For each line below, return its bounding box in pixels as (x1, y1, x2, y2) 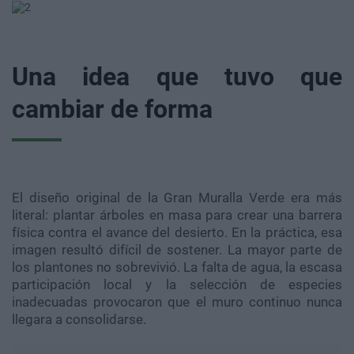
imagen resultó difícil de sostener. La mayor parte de (12, 242, 342, 258)
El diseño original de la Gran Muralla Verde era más (12, 190, 342, 205)
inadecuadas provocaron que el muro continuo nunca (12, 294, 342, 310)
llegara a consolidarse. (12, 311, 146, 327)
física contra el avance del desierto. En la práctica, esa (12, 224, 342, 240)
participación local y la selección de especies (12, 277, 342, 292)
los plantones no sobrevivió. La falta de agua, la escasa (12, 259, 342, 275)
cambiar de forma (12, 94, 213, 124)
